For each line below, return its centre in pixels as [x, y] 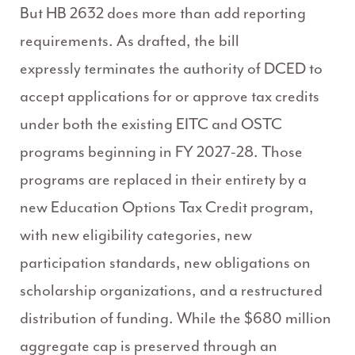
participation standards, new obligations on [165, 263]
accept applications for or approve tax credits [170, 97]
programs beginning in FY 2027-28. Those [161, 152]
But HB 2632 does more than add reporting [163, 13]
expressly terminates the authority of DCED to [171, 69]
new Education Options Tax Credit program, [167, 208]
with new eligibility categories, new [136, 235]
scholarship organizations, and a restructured [171, 291]
